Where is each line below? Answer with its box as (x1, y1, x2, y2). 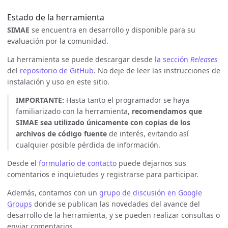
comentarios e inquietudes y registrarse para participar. (7, 169, 198, 180)
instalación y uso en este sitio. (7, 77, 109, 87)
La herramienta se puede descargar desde (7, 54, 155, 65)
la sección (155, 54, 190, 65)
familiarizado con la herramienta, (16, 106, 132, 117)
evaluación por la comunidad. (7, 36, 108, 46)
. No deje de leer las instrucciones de (94, 66, 220, 76)
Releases (190, 54, 217, 65)
